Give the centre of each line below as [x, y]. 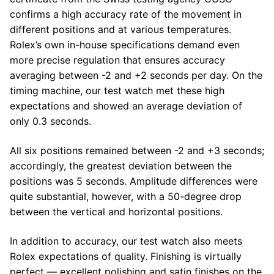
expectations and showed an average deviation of [126, 106]
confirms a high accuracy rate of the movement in [126, 14]
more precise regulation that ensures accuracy [117, 60]
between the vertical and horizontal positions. [116, 211]
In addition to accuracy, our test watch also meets [126, 241]
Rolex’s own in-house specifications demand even [125, 45]
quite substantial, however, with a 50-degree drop [126, 196]
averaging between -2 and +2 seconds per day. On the [136, 76]
